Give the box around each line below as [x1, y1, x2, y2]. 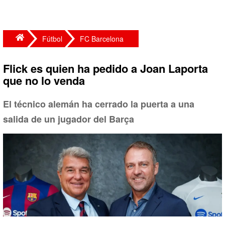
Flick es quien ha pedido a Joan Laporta [3, 60, 208, 76]
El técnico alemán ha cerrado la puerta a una [3, 97, 194, 110]
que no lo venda [3, 72, 85, 88]
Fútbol [42, 34, 62, 44]
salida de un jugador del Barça [3, 113, 134, 126]
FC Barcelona [80, 34, 124, 44]
